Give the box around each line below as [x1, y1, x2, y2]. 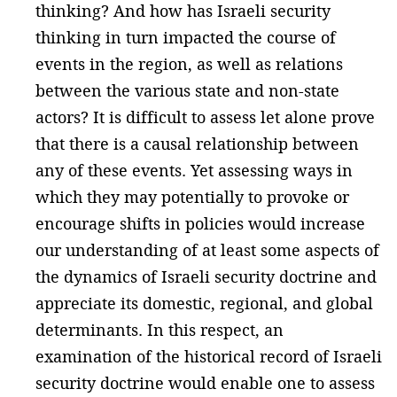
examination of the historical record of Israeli [35, 346, 382, 367]
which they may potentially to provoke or [35, 186, 349, 207]
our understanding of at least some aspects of [35, 239, 379, 261]
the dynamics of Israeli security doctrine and [35, 266, 377, 287]
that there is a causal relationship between [35, 133, 359, 154]
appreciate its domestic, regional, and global [35, 292, 373, 314]
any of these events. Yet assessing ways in [35, 160, 353, 181]
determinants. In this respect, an [35, 319, 284, 340]
